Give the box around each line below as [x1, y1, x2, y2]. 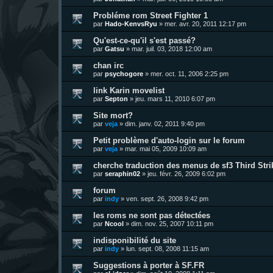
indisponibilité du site [93, 235, 176, 245]
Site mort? [93, 110, 133, 120]
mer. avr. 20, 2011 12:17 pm [165, 19, 246, 27]
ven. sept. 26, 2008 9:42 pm [126, 194, 208, 202]
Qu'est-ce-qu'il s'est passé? [93, 35, 196, 45]
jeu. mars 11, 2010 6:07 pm [135, 94, 215, 102]
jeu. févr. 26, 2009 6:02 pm [147, 169, 225, 177]
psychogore [105, 69, 143, 77]
